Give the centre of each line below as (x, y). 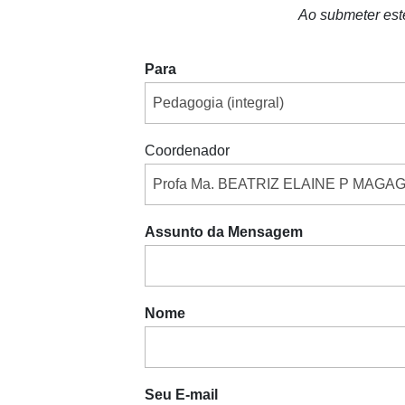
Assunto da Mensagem (223, 232)
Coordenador (187, 151)
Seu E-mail (181, 395)
